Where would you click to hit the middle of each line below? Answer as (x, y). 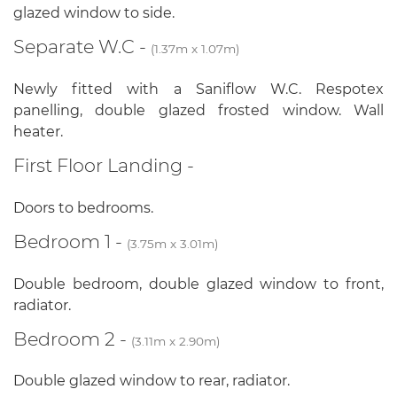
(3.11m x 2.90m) (175, 341)
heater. (38, 131)
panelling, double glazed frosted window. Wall (198, 110)
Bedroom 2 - (72, 339)
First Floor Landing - (104, 165)
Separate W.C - (82, 47)
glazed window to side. (94, 13)
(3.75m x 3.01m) (172, 243)
